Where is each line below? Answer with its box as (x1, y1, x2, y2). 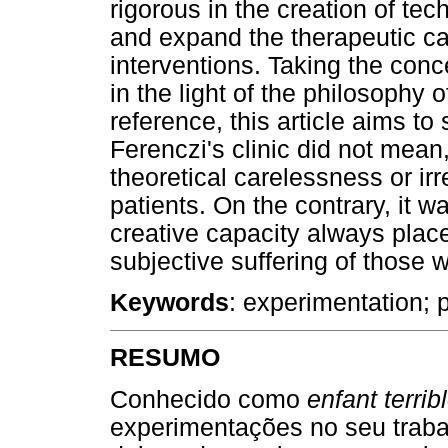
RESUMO (110, 344, 220, 372)
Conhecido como (110, 385, 307, 413)
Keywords (110, 289, 229, 317)
